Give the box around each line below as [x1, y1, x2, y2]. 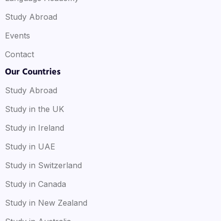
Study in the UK [5, 104, 64, 114]
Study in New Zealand [5, 197, 87, 208]
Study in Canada [5, 179, 66, 189]
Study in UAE [5, 141, 55, 151]
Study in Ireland [5, 122, 64, 133]
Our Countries [5, 65, 61, 79]
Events [5, 30, 30, 40]
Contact [5, 49, 34, 59]
